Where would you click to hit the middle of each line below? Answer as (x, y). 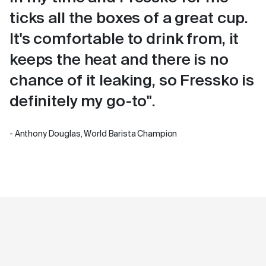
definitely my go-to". (83, 102)
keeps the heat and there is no (119, 61)
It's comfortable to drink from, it (124, 40)
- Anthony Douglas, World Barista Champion (94, 134)
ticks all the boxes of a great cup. (129, 19)
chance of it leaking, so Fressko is (132, 82)
